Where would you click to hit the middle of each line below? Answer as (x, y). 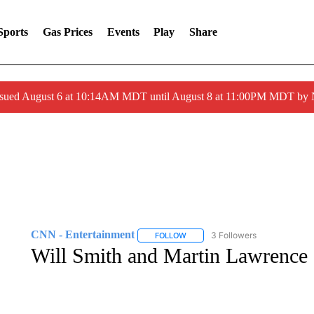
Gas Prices (67, 32)
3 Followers (233, 235)
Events (123, 32)
